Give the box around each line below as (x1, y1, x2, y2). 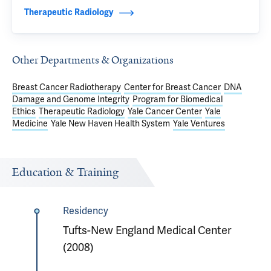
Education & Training (12, 165, 119, 180)
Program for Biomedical (132, 94, 223, 105)
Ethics (12, 106, 36, 117)
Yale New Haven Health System (51, 119, 170, 129)
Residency (62, 205, 108, 217)
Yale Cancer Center (128, 106, 202, 117)
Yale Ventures (173, 119, 225, 129)
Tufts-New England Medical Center (62, 224, 232, 237)
